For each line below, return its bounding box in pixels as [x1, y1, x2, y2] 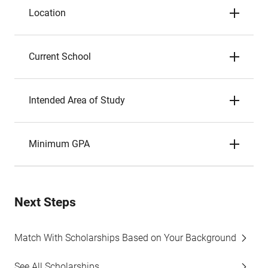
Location [29, 7, 66, 19]
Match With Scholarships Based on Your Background [14, 232, 236, 243]
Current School [29, 51, 91, 62]
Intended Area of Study [29, 95, 125, 106]
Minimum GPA [29, 138, 90, 150]
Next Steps [14, 195, 76, 209]
